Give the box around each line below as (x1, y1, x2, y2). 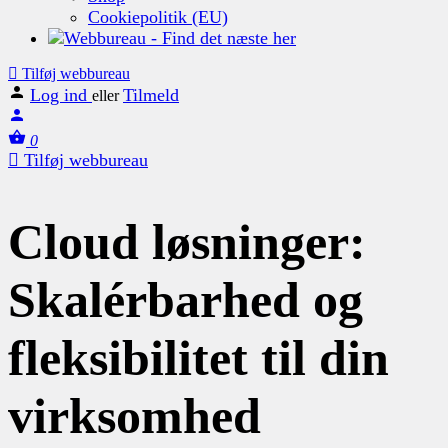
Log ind (30, 85, 92, 105)
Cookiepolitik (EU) (88, 7, 228, 27)
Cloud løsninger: (8, 213, 366, 270)
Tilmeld (123, 85, 179, 105)
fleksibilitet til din (8, 329, 389, 386)
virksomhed (8, 387, 261, 444)
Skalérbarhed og (8, 271, 363, 328)
